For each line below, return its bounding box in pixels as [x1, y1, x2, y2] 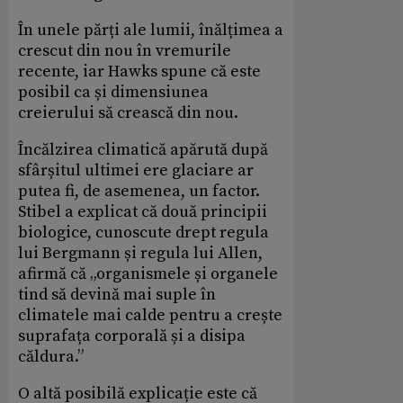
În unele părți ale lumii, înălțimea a [18, 19, 283, 40]
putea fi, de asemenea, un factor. [18, 180, 260, 201]
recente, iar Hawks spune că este [18, 60, 261, 82]
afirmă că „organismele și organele [18, 263, 278, 284]
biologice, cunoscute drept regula [18, 221, 269, 243]
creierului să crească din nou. [18, 102, 238, 123]
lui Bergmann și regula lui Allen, [18, 242, 263, 264]
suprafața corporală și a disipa [18, 325, 246, 346]
